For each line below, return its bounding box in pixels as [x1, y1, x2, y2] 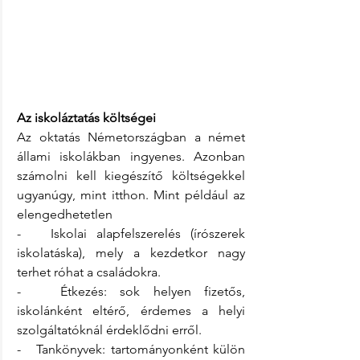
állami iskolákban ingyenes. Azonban [17, 148, 245, 164]
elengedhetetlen [17, 206, 116, 222]
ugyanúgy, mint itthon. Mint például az [17, 186, 245, 202]
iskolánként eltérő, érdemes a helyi [17, 302, 245, 318]
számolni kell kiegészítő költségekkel [17, 167, 245, 183]
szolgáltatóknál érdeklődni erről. [17, 321, 202, 337]
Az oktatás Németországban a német [17, 129, 245, 145]
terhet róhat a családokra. [17, 264, 164, 280]
